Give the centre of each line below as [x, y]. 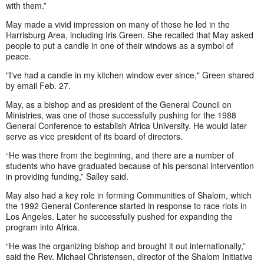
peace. [19, 56]
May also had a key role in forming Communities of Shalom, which [129, 195]
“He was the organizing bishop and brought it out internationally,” [126, 245]
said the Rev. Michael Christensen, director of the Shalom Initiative [129, 256]
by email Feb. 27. [41, 85]
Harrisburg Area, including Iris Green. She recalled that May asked [130, 34]
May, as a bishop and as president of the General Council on [119, 104]
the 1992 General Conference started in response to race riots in [126, 205]
